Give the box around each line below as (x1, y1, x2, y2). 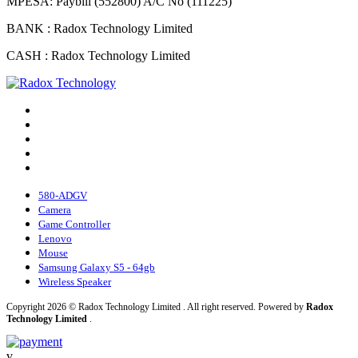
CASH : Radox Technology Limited (6, 49, 190, 63)
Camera (38, 204, 71, 217)
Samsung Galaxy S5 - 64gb (38, 261, 155, 274)
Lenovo (38, 233, 72, 245)
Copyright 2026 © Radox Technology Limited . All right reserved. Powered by (6, 301, 306, 313)
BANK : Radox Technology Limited (6, 22, 193, 36)
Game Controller (38, 218, 110, 231)
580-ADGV (38, 189, 87, 202)
